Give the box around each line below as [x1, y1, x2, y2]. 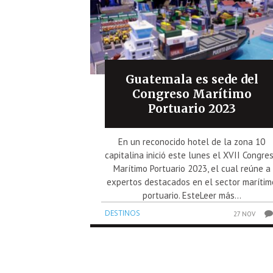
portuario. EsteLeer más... [142, 189, 241, 201]
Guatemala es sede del [125, 71, 258, 87]
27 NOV [233, 209, 256, 218]
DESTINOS [105, 207, 140, 218]
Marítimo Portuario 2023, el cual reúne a [113, 162, 271, 174]
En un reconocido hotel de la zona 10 [118, 135, 266, 147]
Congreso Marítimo [132, 86, 252, 101]
